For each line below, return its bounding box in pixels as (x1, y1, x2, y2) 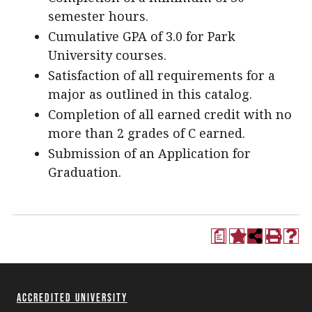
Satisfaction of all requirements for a (48, 66, 275, 84)
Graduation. (48, 163, 125, 180)
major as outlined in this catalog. (48, 85, 252, 102)
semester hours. (48, 7, 148, 24)
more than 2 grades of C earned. (48, 124, 245, 141)
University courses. (48, 46, 166, 63)
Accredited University (17, 291, 127, 304)
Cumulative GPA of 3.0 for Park (48, 27, 235, 45)
